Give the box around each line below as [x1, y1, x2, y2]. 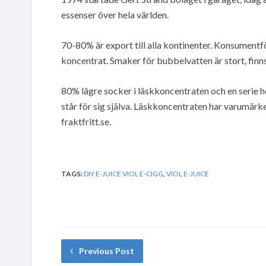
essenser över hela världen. [61, 8, 169, 20]
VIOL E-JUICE [166, 169, 209, 178]
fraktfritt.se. [61, 115, 111, 127]
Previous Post [79, 245, 134, 256]
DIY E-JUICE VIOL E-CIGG [84, 169, 163, 178]
